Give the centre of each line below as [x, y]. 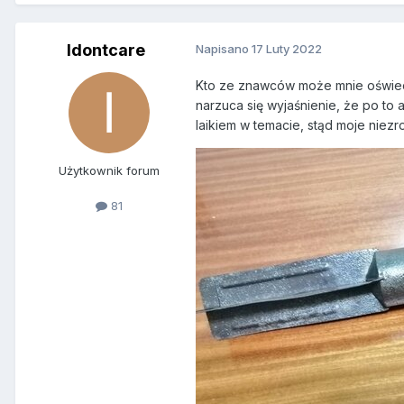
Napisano [224, 49]
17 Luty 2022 [287, 49]
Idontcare [106, 50]
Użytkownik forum [109, 171]
